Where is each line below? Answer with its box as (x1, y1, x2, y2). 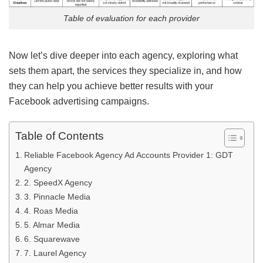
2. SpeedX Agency (23, 177, 92, 187)
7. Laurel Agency (23, 248, 86, 258)
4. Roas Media (23, 205, 78, 215)
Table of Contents (15, 130, 104, 143)
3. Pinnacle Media (23, 191, 90, 201)
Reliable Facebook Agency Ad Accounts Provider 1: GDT (23, 150, 233, 160)
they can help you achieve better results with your (9, 81, 213, 92)
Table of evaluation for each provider (63, 14, 200, 23)
